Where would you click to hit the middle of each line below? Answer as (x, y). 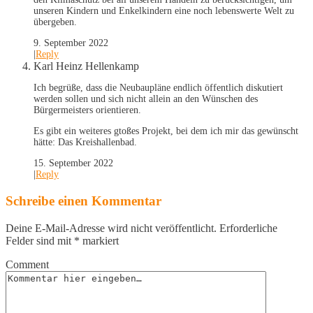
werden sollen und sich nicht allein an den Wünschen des (146, 99)
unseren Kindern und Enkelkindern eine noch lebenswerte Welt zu (164, 11)
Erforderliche (248, 228)
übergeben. (55, 22)
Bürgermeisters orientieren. (87, 110)
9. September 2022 (71, 43)
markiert (99, 240)
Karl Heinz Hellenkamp (86, 66)
